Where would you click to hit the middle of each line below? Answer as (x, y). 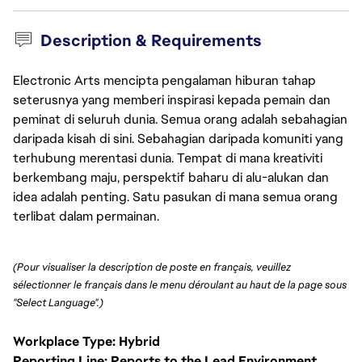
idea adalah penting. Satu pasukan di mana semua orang (175, 197)
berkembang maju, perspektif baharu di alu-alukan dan (171, 177)
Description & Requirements (151, 40)
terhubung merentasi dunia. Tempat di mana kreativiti (168, 158)
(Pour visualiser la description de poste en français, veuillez (152, 267)
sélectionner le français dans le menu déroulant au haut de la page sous (180, 285)
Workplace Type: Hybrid (86, 341)
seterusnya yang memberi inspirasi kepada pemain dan (172, 100)
